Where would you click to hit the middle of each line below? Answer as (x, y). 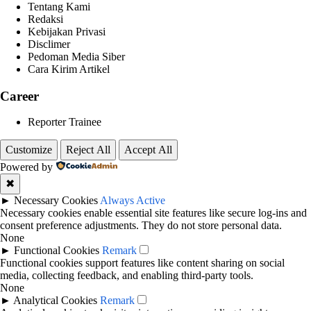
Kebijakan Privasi (67, 31)
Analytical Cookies (55, 301)
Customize (29, 150)
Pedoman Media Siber (76, 56)
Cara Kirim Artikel (69, 69)
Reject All (88, 150)
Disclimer (49, 44)
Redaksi (45, 19)
